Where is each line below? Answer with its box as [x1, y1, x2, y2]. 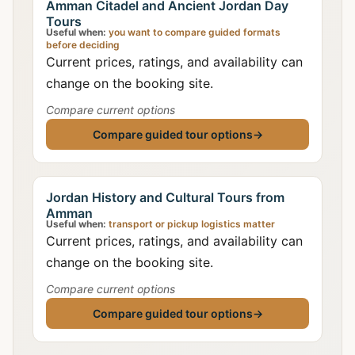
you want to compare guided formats [106, 26, 281, 38]
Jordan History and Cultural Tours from [46, 189, 284, 205]
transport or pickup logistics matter [106, 218, 275, 230]
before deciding [46, 39, 120, 51]
